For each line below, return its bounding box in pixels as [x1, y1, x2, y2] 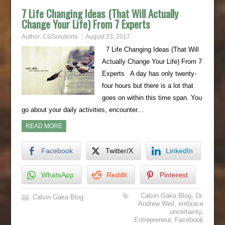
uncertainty [170, 208, 202, 215]
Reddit [106, 171, 127, 179]
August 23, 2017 [85, 33, 130, 40]
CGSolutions [42, 33, 77, 40]
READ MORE [25, 123, 62, 130]
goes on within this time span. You [101, 94, 202, 101]
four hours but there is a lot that [101, 82, 193, 89]
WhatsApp [41, 171, 74, 179]
